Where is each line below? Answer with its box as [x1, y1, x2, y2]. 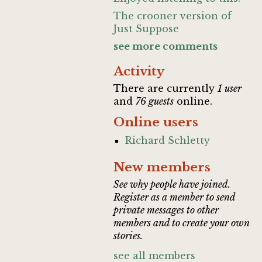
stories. [113, 230, 143, 242]
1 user [218, 82, 242, 94]
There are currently [113, 82, 218, 94]
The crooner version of [113, 10, 232, 22]
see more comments [113, 40, 218, 52]
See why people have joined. [113, 178, 231, 190]
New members [113, 160, 211, 175]
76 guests [136, 95, 174, 107]
